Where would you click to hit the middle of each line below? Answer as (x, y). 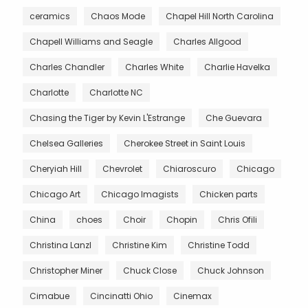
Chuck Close (150, 270)
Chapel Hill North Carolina (220, 16)
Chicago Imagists (140, 194)
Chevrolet (122, 168)
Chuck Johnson (231, 270)
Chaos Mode (118, 16)
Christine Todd (219, 245)
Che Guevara (234, 118)
